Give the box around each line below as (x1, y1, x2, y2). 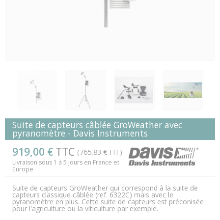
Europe (12, 165, 33, 173)
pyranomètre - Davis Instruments (12, 127, 148, 139)
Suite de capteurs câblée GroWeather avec (12, 119, 182, 131)
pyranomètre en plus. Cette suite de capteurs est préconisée (12, 197, 204, 206)
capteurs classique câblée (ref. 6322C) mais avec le (12, 190, 173, 199)
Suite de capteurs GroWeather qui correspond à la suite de (12, 183, 198, 192)
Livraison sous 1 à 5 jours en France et (12, 158, 119, 166)
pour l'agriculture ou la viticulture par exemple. (12, 204, 158, 213)
